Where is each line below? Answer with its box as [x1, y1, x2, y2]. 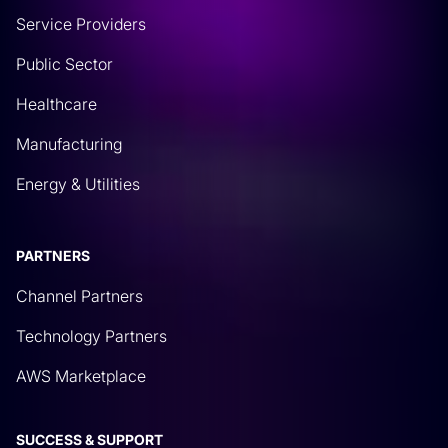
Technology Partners [16, 325, 167, 346]
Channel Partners [16, 285, 143, 306]
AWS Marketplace [16, 365, 146, 386]
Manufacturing [16, 133, 122, 154]
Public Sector [16, 53, 113, 74]
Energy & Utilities [16, 173, 140, 194]
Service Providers [16, 13, 146, 34]
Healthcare [16, 93, 97, 114]
